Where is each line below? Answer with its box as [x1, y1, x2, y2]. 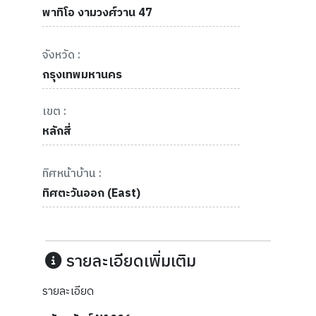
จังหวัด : [42, 46, 80, 65]
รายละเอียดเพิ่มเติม [61, 248, 196, 276]
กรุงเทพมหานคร [42, 66, 122, 85]
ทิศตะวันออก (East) [42, 184, 140, 203]
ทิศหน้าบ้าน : [42, 164, 102, 183]
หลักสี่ [42, 122, 71, 141]
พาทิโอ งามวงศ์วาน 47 [42, 4, 152, 23]
